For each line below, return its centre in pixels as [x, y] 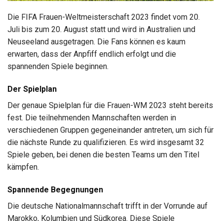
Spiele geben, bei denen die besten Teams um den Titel [103, 155]
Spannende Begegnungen [55, 190]
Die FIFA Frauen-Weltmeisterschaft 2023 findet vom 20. [104, 17]
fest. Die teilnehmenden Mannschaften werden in [92, 118]
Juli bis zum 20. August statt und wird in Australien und [101, 30]
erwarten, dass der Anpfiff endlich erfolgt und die [92, 54]
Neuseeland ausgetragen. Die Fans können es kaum [96, 42]
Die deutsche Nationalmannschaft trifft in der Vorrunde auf [108, 206]
